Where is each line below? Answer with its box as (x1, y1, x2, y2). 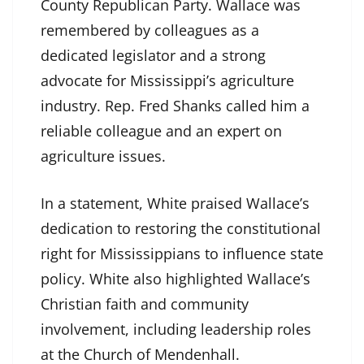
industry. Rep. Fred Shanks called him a (41, 96, 310, 116)
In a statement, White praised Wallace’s (41, 193, 310, 214)
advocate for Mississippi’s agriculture (41, 71, 294, 91)
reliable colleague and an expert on (41, 121, 282, 141)
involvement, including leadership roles (41, 319, 311, 340)
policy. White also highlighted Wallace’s (41, 269, 310, 289)
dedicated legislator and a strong (41, 45, 266, 66)
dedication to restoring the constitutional (41, 219, 321, 239)
